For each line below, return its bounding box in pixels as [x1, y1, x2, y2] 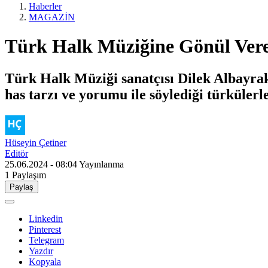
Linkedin [29, 213, 63, 224]
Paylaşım [12, 169, 46, 180]
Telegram [29, 234, 64, 245]
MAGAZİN [29, 12, 75, 22]
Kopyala [29, 256, 61, 267]
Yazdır [29, 245, 53, 256]
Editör [5, 148, 28, 159]
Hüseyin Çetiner [5, 137, 66, 148]
